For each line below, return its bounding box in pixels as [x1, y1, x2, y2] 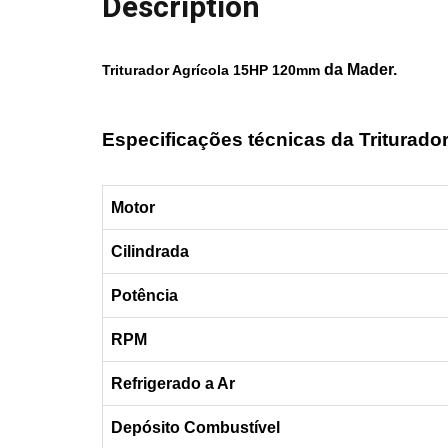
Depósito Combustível [111, 419, 280, 437]
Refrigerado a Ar [111, 375, 235, 393]
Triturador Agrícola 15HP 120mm [102, 62, 324, 79]
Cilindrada [111, 243, 189, 261]
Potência [111, 287, 178, 305]
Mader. [347, 61, 397, 79]
